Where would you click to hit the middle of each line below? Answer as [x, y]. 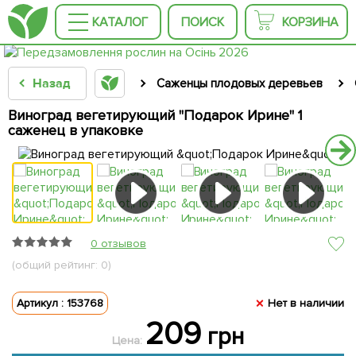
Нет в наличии [304, 303]
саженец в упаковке [75, 130]
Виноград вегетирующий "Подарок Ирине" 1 [156, 115]
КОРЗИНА [310, 22]
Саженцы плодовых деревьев [239, 83]
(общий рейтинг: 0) [62, 265]
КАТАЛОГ [120, 22]
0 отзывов [118, 244]
